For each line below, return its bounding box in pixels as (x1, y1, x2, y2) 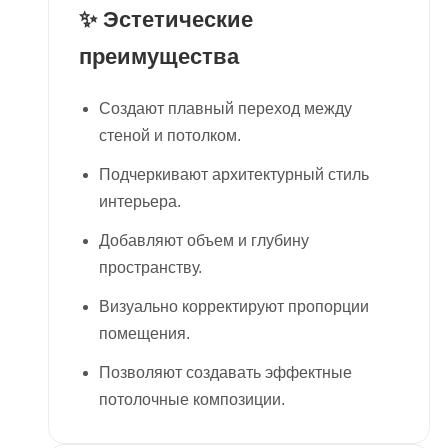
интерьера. (99, 192, 181, 210)
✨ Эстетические (79, 6, 253, 32)
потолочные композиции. (99, 390, 285, 408)
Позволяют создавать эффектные (99, 363, 352, 381)
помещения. (99, 324, 190, 342)
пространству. (99, 258, 202, 276)
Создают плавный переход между (99, 99, 352, 117)
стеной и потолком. (99, 126, 241, 144)
